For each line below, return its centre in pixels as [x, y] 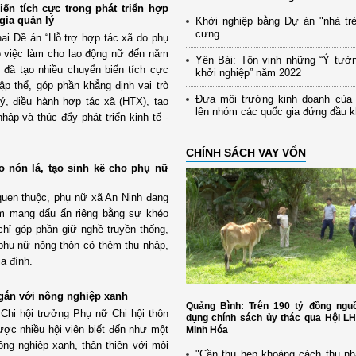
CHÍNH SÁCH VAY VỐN [246, 152]
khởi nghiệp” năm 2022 [248, 72]
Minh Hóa [207, 330]
